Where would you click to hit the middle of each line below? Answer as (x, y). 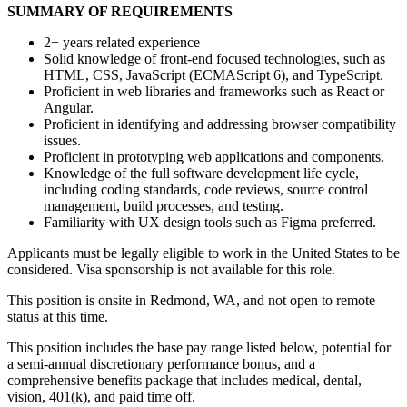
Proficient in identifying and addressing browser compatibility (220, 124)
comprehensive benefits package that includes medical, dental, (184, 380)
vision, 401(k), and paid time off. (101, 396)
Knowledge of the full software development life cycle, (201, 173)
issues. (62, 140)
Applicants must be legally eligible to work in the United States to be (203, 253)
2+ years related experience (122, 42)
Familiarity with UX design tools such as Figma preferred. (210, 222)
